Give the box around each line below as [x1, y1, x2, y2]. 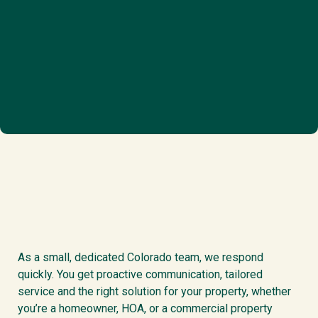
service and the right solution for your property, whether [17, 284, 291, 298]
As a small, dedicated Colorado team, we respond [17, 250, 263, 264]
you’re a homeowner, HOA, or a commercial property [17, 301, 273, 315]
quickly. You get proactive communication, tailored [17, 267, 263, 281]
